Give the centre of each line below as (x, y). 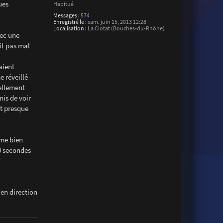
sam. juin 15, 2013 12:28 (117, 22)
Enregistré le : (70, 22)
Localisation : (70, 28)
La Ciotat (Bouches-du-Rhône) (126, 28)
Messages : (67, 15)
